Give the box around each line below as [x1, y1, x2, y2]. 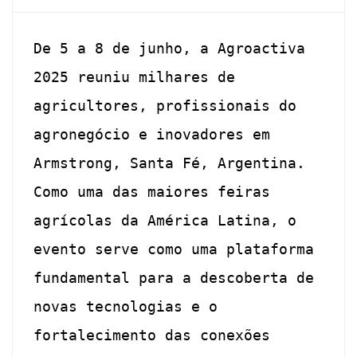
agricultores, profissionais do [33, 97, 297, 115]
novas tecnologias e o [33, 298, 218, 316]
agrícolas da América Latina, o [33, 212, 297, 229]
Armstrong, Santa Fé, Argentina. [33, 155, 306, 172]
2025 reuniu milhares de [33, 69, 236, 86]
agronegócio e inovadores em [33, 126, 271, 143]
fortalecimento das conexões [33, 327, 271, 344]
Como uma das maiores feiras [33, 183, 271, 201]
